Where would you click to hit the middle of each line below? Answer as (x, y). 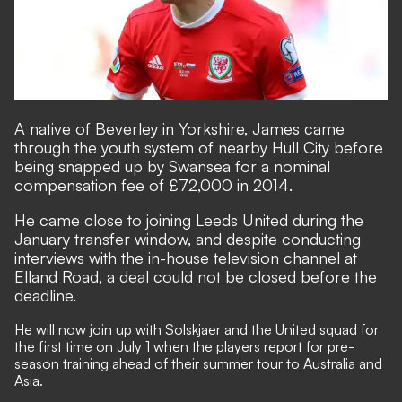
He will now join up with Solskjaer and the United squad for (197, 330)
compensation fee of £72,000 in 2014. (153, 185)
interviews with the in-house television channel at (186, 258)
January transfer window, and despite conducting (188, 239)
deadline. (45, 296)
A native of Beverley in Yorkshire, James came (179, 129)
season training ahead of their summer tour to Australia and (198, 364)
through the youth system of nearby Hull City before (199, 148)
